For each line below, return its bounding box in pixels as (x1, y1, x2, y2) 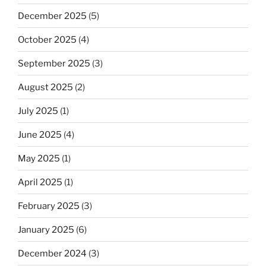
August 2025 (18, 81, 73, 93)
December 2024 (18, 248, 87, 259)
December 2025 (18, 10, 87, 21)
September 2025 (18, 58, 90, 69)
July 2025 (18, 105, 58, 116)
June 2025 (18, 129, 62, 140)
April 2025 (18, 176, 62, 188)
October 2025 (18, 34, 77, 45)
